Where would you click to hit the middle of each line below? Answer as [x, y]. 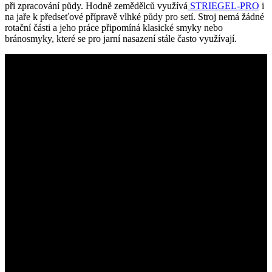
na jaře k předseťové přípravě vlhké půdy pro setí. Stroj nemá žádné [134, 17]
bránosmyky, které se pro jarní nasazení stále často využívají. [121, 39]
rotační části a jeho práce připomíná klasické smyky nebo [114, 28]
